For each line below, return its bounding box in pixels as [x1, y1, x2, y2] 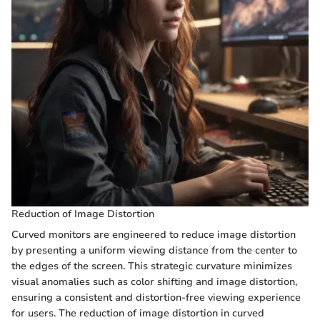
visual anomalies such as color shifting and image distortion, [11, 274, 297, 289]
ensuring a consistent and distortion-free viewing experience [11, 290, 301, 304]
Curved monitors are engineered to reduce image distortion [11, 227, 296, 241]
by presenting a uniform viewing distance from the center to [11, 243, 297, 257]
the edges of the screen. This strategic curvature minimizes [11, 259, 292, 273]
